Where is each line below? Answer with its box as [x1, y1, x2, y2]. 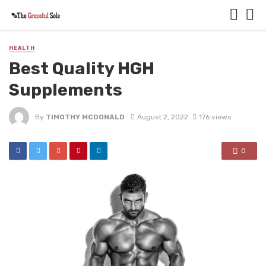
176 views [198, 112, 231, 121]
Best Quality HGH [9, 58, 154, 79]
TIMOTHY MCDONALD [46, 112, 125, 121]
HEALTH [9, 45, 35, 51]
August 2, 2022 [137, 112, 188, 121]
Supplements [9, 80, 122, 100]
